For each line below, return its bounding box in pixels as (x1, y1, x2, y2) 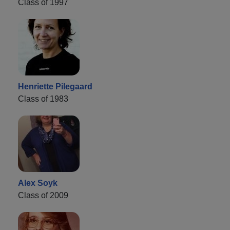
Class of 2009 (18, 190, 68, 200)
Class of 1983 (18, 94, 68, 103)
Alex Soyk (18, 178, 57, 187)
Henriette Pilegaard (18, 82, 92, 91)
